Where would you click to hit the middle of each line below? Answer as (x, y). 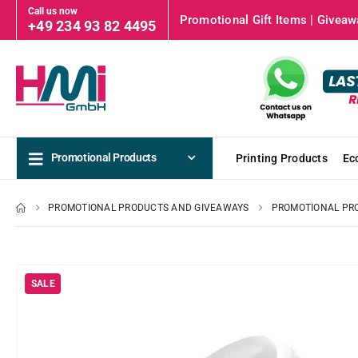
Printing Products (281, 158)
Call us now (53, 11)
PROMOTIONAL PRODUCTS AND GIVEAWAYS (149, 207)
